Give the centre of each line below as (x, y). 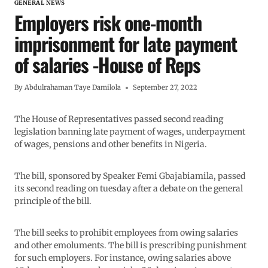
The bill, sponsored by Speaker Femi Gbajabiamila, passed (130, 176)
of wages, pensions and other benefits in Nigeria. (111, 144)
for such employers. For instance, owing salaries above (123, 258)
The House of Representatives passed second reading (119, 119)
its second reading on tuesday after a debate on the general (129, 189)
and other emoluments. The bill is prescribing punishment (130, 246)
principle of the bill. (53, 201)
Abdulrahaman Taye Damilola (73, 88)
